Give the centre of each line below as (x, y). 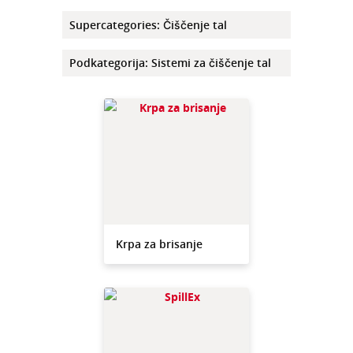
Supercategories (113, 24)
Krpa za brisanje (160, 244)
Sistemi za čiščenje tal (211, 63)
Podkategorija (107, 63)
